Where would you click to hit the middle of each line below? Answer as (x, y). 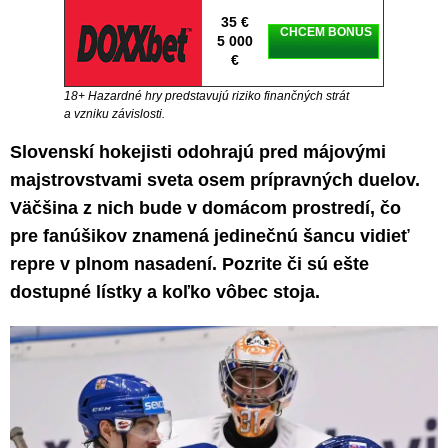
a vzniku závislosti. (114, 114)
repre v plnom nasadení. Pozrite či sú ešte (189, 264)
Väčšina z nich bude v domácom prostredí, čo (205, 208)
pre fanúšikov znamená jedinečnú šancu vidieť (210, 236)
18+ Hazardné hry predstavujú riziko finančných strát (206, 96)
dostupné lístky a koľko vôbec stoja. (165, 292)
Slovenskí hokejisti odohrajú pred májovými (198, 152)
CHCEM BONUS (325, 32)
